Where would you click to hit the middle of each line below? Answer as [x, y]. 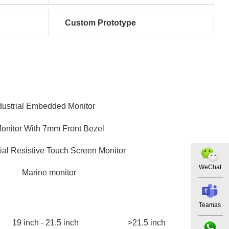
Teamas [210, 205]
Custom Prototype [100, 23]
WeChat [210, 167]
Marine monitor [49, 173]
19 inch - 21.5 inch [45, 223]
